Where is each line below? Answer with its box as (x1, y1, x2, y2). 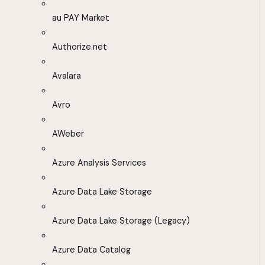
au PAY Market (52, 12, 109, 24)
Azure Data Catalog (52, 244, 131, 256)
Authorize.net (52, 41, 107, 53)
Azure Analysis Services (52, 157, 146, 169)
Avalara (52, 70, 81, 82)
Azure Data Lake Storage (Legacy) (52, 215, 190, 227)
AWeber (52, 128, 84, 140)
